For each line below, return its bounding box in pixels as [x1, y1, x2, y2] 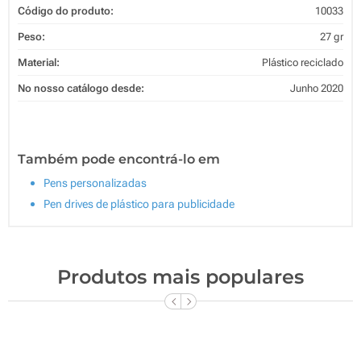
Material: [18, 56, 60, 68]
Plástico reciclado [262, 56, 343, 68]
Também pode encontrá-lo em [18, 151, 220, 167]
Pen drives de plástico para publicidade [44, 197, 234, 210]
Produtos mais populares [57, 264, 304, 288]
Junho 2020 [290, 81, 343, 94]
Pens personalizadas [44, 176, 147, 189]
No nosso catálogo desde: [18, 81, 144, 94]
